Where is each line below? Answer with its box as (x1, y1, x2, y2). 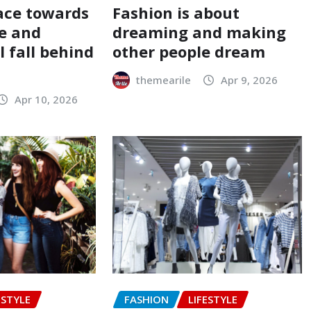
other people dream (112, 40, 265, 62)
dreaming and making (112, 21, 286, 42)
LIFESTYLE (187, 292, 237, 306)
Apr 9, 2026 (220, 72, 278, 87)
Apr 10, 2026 (14, 92, 78, 106)
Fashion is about (112, 1, 239, 23)
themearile (136, 72, 192, 87)
